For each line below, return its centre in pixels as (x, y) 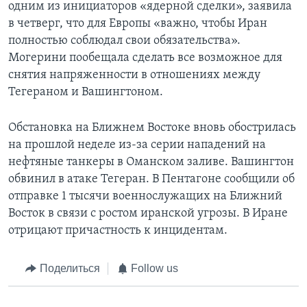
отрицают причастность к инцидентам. (118, 231)
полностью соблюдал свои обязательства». (124, 41)
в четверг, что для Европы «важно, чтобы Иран (138, 24)
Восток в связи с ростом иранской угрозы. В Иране (148, 214)
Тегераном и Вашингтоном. (86, 93)
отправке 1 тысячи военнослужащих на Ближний (145, 197)
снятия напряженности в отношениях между (134, 75)
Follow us (155, 269)
